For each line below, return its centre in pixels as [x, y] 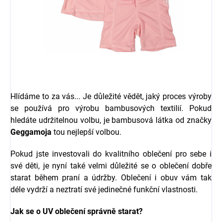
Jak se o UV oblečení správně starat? [77, 211]
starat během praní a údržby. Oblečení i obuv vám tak [111, 178]
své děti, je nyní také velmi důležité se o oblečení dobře [111, 166]
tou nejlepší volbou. [87, 132]
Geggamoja [31, 132]
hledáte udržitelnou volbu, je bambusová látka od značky [111, 120]
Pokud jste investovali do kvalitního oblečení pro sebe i [111, 154]
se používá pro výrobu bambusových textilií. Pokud [111, 108]
